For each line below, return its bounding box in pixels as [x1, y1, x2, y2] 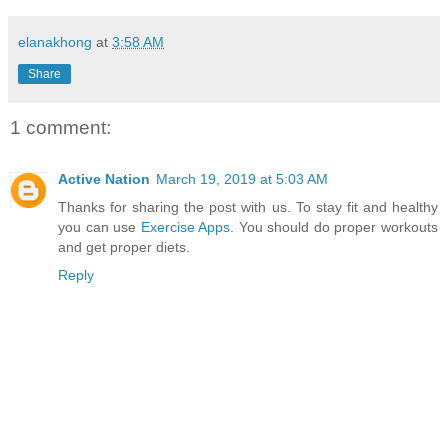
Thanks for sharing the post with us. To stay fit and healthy [58, 199, 438, 216]
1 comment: [10, 116, 111, 138]
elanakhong [18, 33, 92, 50]
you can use [58, 219, 141, 236]
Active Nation [58, 171, 150, 188]
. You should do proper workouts [230, 219, 439, 236]
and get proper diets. [58, 239, 190, 256]
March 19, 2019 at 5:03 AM [156, 171, 328, 188]
